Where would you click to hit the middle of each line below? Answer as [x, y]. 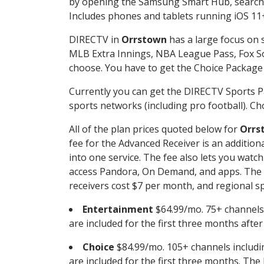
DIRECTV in [95, 39]
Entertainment [118, 209]
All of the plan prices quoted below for [154, 129]
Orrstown [144, 39]
